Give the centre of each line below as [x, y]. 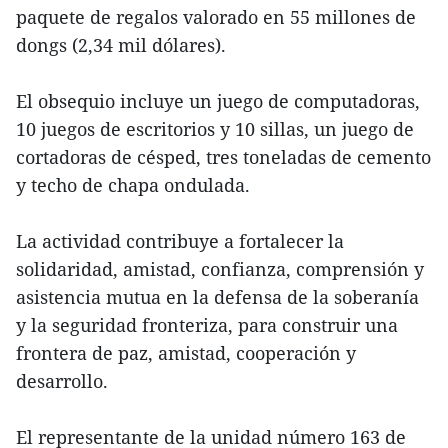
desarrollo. [62, 381]
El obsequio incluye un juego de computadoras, [218, 101]
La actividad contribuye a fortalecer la [180, 241]
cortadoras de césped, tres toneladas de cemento [223, 157]
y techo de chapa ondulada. [133, 185]
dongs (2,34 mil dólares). [121, 45]
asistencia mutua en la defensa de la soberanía [217, 297]
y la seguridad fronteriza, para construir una [207, 325]
